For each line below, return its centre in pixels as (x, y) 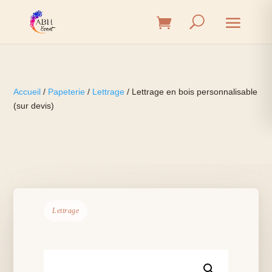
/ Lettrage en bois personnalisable (191, 92)
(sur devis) (34, 106)
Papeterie (67, 92)
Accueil (27, 92)
